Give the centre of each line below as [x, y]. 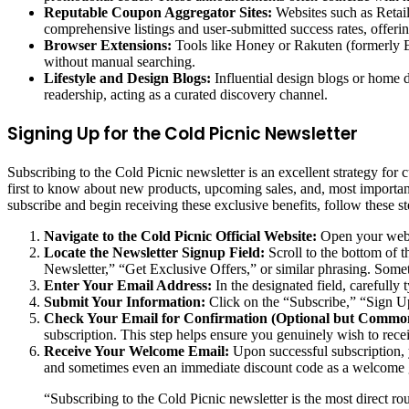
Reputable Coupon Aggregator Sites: [158, 13]
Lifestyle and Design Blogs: [127, 79]
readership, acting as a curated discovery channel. [186, 95]
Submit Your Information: [125, 301]
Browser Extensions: [108, 46]
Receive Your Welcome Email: [136, 351]
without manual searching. [120, 62]
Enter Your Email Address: [128, 285]
